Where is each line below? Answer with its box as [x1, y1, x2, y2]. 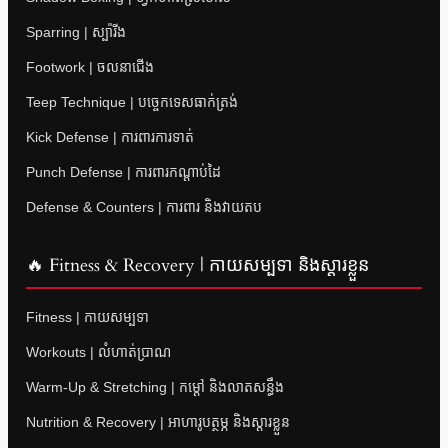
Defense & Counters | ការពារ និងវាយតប [26, 199, 262, 216]
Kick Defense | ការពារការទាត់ [26, 129, 194, 146]
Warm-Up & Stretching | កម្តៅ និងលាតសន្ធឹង [26, 379, 284, 396]
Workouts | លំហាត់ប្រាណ [26, 344, 171, 361]
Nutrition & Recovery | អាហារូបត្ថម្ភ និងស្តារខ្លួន [26, 414, 290, 431]
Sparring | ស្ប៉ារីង [26, 24, 126, 41]
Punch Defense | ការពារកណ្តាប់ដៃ [26, 164, 221, 181]
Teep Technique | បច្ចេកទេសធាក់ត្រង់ [26, 94, 238, 111]
